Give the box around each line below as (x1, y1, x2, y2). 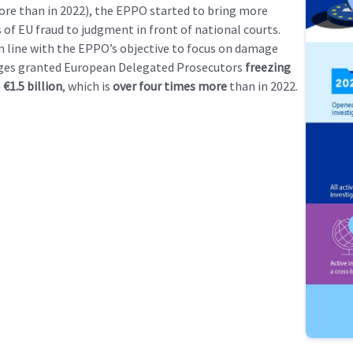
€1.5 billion (3, 77, 62, 94)
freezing (243, 58, 291, 75)
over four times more (113, 77, 227, 94)
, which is (62, 77, 113, 94)
